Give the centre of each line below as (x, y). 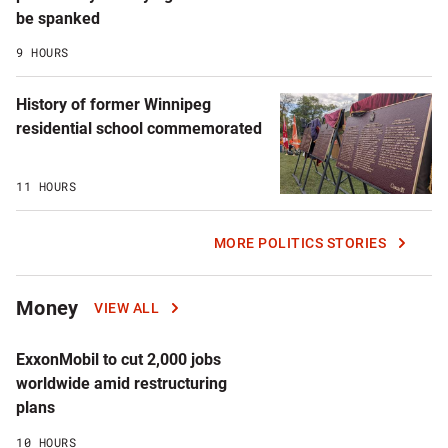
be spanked (58, 18)
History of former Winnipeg (113, 104)
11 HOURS (46, 186)
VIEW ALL (127, 308)
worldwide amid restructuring (121, 384)
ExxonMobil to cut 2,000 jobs (118, 360)
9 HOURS (42, 52)
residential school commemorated (139, 128)
